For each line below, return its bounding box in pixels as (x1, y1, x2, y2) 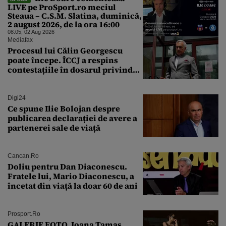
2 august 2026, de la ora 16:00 (8, 18, 120, 30)
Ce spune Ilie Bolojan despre (8, 102, 120, 114)
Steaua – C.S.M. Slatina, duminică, (8, 10, 142, 21)
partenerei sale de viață (8, 122, 100, 133)
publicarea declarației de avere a (8, 112, 137, 124)
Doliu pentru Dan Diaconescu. (8, 160, 127, 172)
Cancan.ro (8, 152, 39, 159)
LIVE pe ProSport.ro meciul (8, 1, 116, 13)
